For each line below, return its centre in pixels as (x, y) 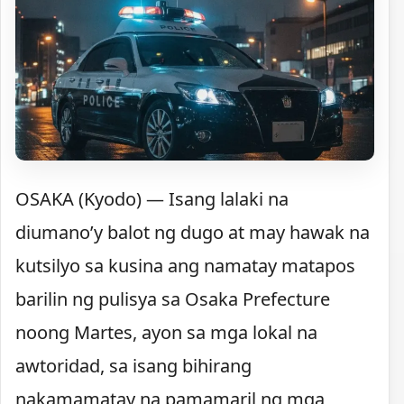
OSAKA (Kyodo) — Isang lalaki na (152, 199)
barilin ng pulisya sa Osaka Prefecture (173, 299)
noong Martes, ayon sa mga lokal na (166, 333)
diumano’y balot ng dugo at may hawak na (193, 233)
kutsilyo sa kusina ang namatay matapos (185, 266)
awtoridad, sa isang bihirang (133, 366)
